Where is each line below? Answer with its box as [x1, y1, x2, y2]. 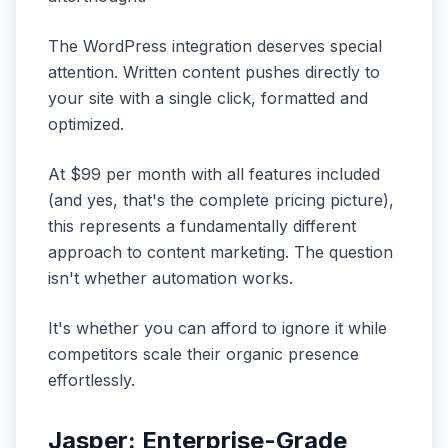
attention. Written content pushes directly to [48, 62, 380, 82]
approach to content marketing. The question [48, 242, 393, 262]
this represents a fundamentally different [48, 216, 356, 236]
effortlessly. [48, 370, 135, 390]
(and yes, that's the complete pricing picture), [48, 190, 394, 210]
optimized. [48, 114, 124, 134]
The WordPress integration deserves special [48, 36, 382, 56]
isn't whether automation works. [48, 268, 293, 288]
